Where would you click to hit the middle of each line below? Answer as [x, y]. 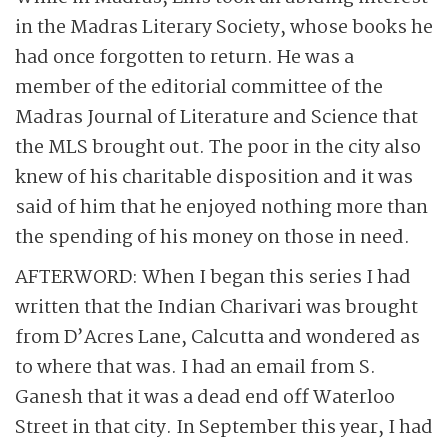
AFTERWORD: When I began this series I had [213, 278]
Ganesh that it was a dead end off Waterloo [205, 398]
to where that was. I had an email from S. [195, 368]
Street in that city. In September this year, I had [224, 428]
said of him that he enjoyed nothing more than [221, 208]
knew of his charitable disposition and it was [214, 178]
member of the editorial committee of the [199, 88]
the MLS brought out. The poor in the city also [218, 148]
